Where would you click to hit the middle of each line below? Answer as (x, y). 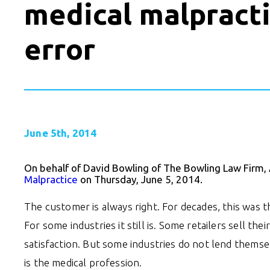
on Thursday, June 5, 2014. (140, 179)
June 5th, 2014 (61, 133)
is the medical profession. (83, 262)
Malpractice (51, 179)
